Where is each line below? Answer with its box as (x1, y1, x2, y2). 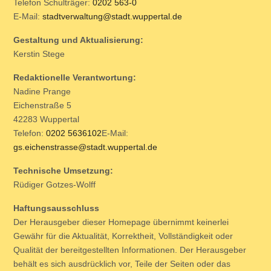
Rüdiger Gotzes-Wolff (13, 180, 96, 189)
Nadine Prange (13, 87, 71, 96)
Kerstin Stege (13, 49, 65, 59)
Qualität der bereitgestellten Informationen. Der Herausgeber (13, 245, 246, 255)
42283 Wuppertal (13, 114, 79, 124)
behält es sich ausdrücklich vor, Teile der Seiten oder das (13, 259, 230, 269)
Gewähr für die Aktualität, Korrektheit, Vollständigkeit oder (13, 231, 233, 241)
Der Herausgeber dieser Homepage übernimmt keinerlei (13, 217, 229, 227)
